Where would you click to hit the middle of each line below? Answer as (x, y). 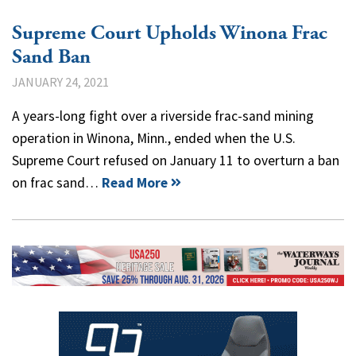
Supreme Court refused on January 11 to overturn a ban (176, 160)
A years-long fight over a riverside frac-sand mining (163, 116)
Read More (135, 182)
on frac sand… (57, 182)
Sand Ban (51, 57)
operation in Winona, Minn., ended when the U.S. (154, 138)
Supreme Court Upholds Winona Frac (170, 33)
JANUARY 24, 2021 (60, 81)
